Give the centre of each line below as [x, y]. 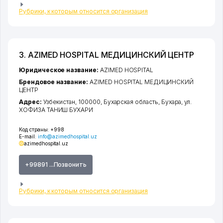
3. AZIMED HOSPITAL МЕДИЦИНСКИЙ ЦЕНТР [107, 55]
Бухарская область [131, 102]
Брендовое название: [54, 82]
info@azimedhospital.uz [67, 137]
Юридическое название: [59, 70]
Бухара [171, 102]
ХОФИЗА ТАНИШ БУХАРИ [56, 110]
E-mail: [28, 137]
